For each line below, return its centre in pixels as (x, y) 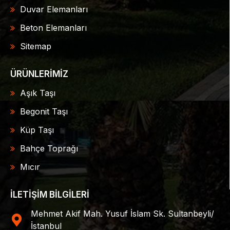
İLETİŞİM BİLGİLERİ (50, 195)
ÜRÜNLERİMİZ (39, 74)
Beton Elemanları (53, 28)
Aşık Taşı (38, 93)
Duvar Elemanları (54, 9)
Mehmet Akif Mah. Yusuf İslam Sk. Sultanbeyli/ (122, 214)
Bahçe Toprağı (49, 149)
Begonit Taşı (44, 112)
